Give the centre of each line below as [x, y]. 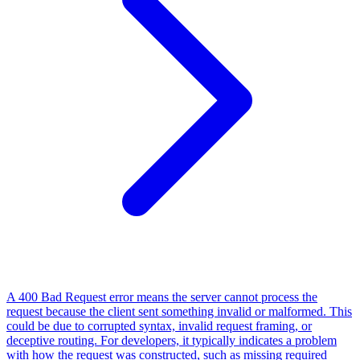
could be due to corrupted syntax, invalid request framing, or [159, 325]
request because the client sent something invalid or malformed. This [179, 311]
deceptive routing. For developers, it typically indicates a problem [172, 340]
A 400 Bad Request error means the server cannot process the [162, 297]
